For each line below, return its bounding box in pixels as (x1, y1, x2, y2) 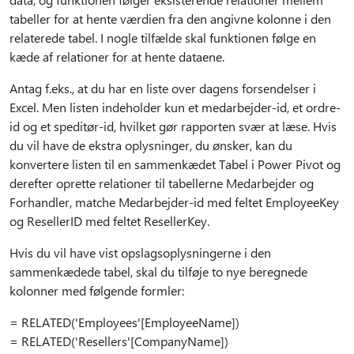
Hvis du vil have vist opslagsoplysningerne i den (9, 244, 271, 261)
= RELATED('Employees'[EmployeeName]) (9, 314, 239, 330)
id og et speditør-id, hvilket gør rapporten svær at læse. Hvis (9, 118, 337, 134)
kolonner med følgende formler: (9, 282, 184, 299)
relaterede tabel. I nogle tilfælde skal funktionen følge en (9, 29, 316, 46)
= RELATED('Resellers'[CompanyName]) (9, 333, 228, 349)
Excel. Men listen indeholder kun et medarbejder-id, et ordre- (9, 99, 341, 115)
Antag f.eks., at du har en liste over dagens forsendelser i (9, 80, 316, 96)
